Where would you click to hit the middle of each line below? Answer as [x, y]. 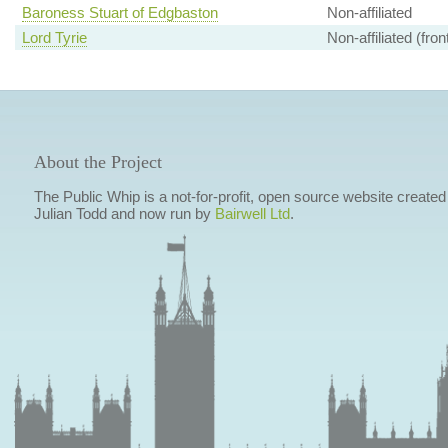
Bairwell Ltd [252, 214]
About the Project [97, 162]
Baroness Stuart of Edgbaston [119, 13]
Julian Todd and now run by [124, 214]
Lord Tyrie [54, 38]
